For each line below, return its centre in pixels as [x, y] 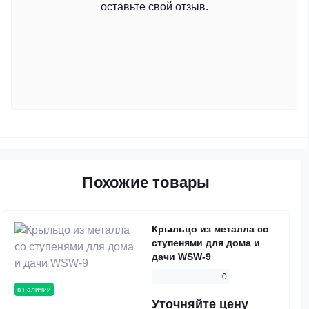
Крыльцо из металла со [210, 229]
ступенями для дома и [206, 243]
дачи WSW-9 [181, 257]
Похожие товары [146, 183]
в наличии [34, 290]
